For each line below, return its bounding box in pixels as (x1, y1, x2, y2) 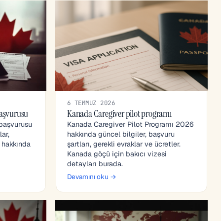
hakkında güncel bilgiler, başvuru (67, 130, 175, 139)
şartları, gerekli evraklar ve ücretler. (67, 140, 181, 149)
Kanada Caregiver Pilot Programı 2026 (67, 120, 194, 129)
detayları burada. (67, 159, 123, 169)
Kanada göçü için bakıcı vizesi (67, 149, 167, 159)
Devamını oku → (67, 172, 116, 182)
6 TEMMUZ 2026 (67, 99, 115, 108)
